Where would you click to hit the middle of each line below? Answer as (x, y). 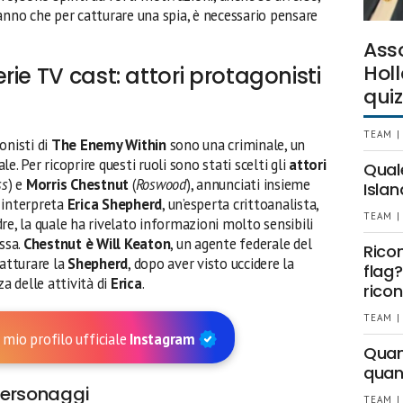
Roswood (161, 184)
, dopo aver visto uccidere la (211, 264)
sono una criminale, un (236, 145)
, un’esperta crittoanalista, (241, 204)
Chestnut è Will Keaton (97, 244)
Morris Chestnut (77, 184)
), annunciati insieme (248, 184)
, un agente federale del (241, 244)
